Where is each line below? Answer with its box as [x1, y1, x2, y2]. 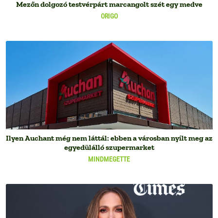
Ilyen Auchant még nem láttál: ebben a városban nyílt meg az [5, 133, 213, 143]
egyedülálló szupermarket [64, 142, 154, 152]
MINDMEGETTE [88, 155, 130, 163]
